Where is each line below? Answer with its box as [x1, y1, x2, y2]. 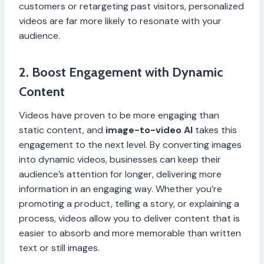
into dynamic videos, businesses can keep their [19, 153, 221, 166]
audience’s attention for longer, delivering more [19, 168, 222, 181]
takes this [193, 124, 237, 137]
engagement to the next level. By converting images [19, 138, 242, 151]
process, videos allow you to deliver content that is [19, 212, 240, 225]
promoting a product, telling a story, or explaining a [19, 197, 239, 210]
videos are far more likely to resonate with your [19, 15, 222, 28]
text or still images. [19, 242, 100, 255]
